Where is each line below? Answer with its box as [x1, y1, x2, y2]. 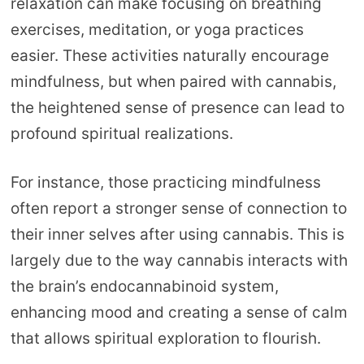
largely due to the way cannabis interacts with [10, 251, 348, 271]
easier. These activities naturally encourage [10, 45, 329, 65]
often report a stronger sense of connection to [10, 199, 347, 219]
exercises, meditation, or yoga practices [10, 19, 304, 39]
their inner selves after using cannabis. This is [10, 225, 344, 245]
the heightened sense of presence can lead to [10, 97, 344, 117]
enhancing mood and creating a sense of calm [10, 303, 348, 323]
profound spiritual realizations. [10, 123, 233, 143]
